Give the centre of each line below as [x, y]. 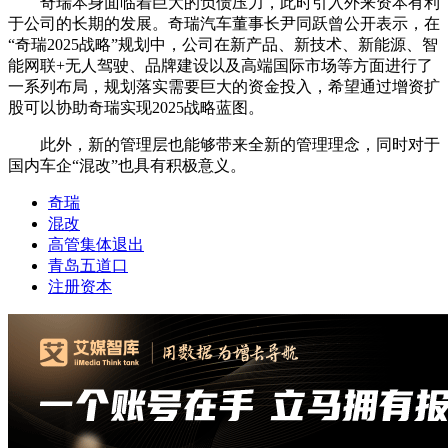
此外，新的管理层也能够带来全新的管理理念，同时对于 [224, 145]
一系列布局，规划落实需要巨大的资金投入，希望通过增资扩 [224, 87]
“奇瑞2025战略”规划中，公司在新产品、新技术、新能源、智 [223, 45]
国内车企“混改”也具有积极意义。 [127, 166]
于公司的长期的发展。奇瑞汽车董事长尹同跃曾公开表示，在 [224, 24]
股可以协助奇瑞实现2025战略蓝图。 [136, 108]
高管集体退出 [96, 245]
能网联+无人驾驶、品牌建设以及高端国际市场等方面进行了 [220, 66]
